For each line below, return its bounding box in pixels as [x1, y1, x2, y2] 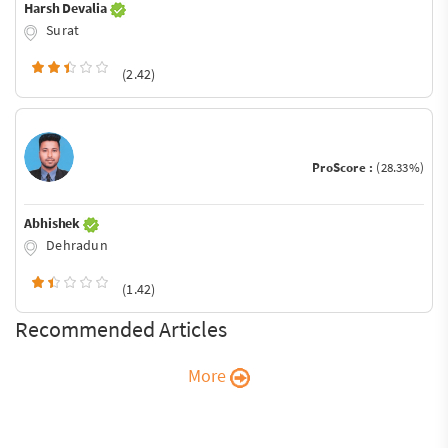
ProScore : [312, 159, 377, 177]
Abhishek [24, 214, 84, 233]
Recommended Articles [15, 314, 227, 343]
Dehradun [43, 236, 108, 255]
